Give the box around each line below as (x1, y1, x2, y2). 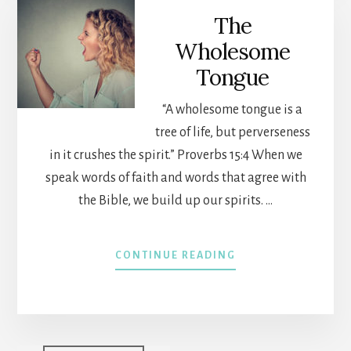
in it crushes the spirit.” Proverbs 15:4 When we (49, 147, 302, 162)
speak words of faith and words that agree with (45, 170, 306, 185)
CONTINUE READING (115, 249, 236, 261)
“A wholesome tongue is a (162, 102, 303, 117)
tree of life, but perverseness (154, 125, 310, 139)
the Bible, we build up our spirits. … (78, 193, 273, 208)
